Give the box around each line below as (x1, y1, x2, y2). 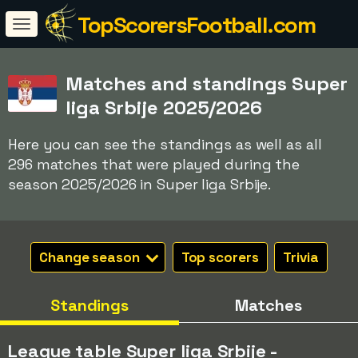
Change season (39, 249, 143, 266)
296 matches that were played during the (8, 155, 300, 173)
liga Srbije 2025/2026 (66, 95, 262, 120)
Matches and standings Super (66, 71, 348, 96)
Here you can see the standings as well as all (8, 135, 322, 153)
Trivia (283, 249, 319, 266)
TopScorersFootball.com (78, 10, 315, 39)
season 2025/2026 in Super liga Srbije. (8, 175, 272, 193)
